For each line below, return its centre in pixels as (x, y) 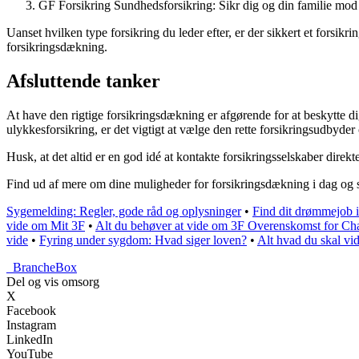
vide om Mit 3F (46, 226)
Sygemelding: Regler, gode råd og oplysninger (124, 212)
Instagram (31, 325)
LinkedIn (30, 340)
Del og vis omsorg (53, 282)
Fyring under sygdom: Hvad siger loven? (143, 240)
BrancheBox (45, 268)
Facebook (31, 311)
